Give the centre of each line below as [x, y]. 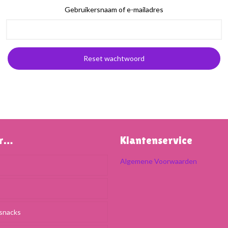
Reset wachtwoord [114, 58]
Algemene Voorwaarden [159, 161]
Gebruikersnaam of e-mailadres [114, 9]
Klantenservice [156, 140]
